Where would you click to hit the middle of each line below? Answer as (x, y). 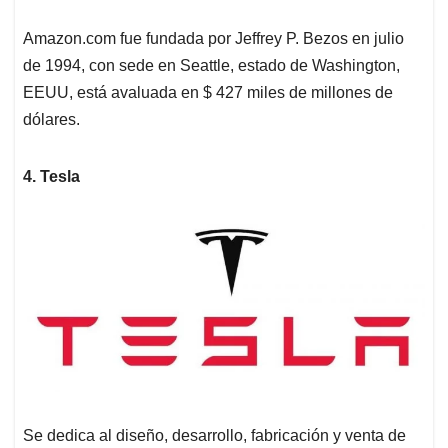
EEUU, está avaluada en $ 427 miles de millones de (208, 93)
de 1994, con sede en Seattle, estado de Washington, (211, 66)
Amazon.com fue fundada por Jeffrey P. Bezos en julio (213, 39)
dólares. (51, 120)
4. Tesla (51, 177)
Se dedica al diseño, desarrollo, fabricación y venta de (214, 436)
